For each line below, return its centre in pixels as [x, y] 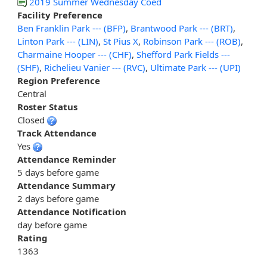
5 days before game [58, 173]
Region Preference [59, 81]
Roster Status [47, 107]
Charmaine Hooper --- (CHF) [74, 55]
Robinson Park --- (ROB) [192, 41]
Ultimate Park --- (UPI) [195, 68]
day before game [52, 225]
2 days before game [58, 199]
